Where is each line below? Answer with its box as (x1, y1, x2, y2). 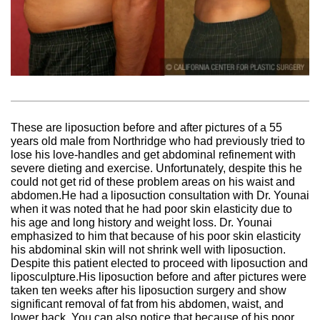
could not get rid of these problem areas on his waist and (11, 175, 295, 188)
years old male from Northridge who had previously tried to (11, 134, 305, 147)
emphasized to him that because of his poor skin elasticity (11, 229, 301, 242)
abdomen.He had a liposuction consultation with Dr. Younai (11, 189, 309, 201)
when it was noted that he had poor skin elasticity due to (11, 202, 292, 215)
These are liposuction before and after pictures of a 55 (11, 121, 282, 134)
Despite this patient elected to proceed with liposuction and (11, 256, 308, 269)
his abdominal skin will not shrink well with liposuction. (11, 243, 286, 256)
